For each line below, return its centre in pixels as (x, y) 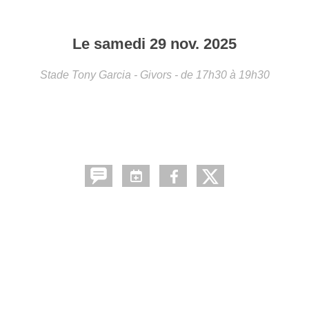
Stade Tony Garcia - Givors (106, 74)
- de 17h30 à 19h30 (222, 74)
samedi (122, 43)
